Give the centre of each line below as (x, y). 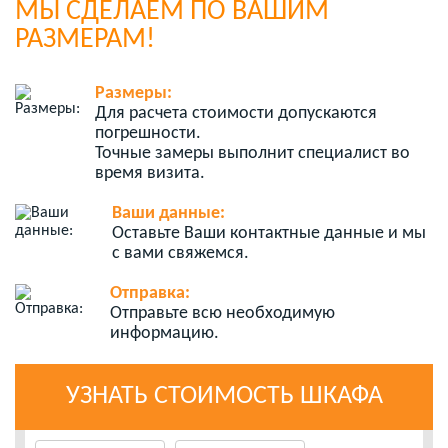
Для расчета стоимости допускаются (236, 113)
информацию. (164, 333)
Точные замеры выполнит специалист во (252, 153)
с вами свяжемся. (180, 253)
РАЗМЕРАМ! (85, 40)
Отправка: (150, 293)
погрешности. (148, 133)
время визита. (150, 173)
